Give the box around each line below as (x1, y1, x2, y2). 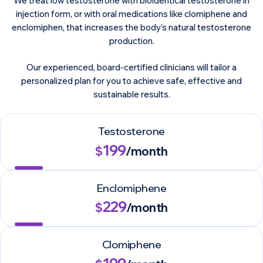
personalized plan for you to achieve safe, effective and (21, 75, 242, 86)
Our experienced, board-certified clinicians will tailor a (26, 61, 237, 73)
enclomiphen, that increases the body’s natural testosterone (12, 22, 251, 33)
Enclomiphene (96, 181, 167, 195)
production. (109, 35, 154, 47)
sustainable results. (93, 88, 170, 100)
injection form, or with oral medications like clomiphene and (16, 8, 247, 20)
